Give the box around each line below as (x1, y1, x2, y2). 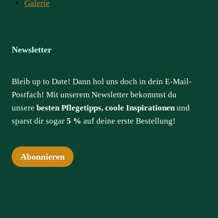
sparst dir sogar (12, 116, 67, 126)
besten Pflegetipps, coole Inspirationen (36, 103, 175, 112)
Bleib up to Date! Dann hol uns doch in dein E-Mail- (12, 76, 192, 86)
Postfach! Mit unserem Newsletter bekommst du (12, 90, 177, 99)
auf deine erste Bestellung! (81, 116, 176, 126)
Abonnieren (20, 151, 65, 162)
